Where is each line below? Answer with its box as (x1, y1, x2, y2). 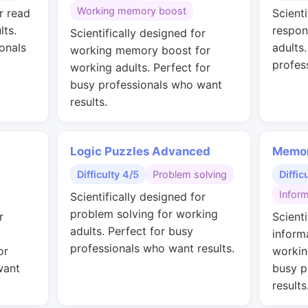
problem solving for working (70, 207, 218, 221)
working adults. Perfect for (70, 60, 210, 74)
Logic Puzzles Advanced (70, 144, 210, 158)
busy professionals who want (70, 78, 222, 91)
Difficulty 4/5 (77, 168, 139, 180)
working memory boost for (70, 43, 210, 57)
